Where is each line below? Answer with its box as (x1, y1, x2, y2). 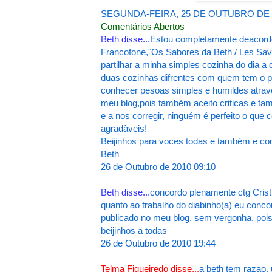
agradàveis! (101, 123, 147, 134)
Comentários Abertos (101, 21, 185, 32)
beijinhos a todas (101, 225, 167, 236)
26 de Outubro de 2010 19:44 (101, 238, 216, 249)
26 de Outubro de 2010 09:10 (101, 161, 216, 172)
